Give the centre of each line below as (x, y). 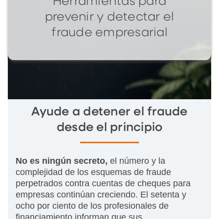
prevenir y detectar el (109, 17)
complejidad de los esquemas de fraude (93, 172)
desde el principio (109, 127)
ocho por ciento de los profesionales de (92, 206)
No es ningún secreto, (62, 161)
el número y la (136, 161)
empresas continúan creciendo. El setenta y (101, 194)
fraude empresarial (109, 33)
